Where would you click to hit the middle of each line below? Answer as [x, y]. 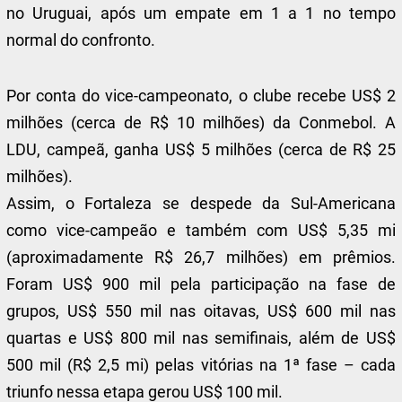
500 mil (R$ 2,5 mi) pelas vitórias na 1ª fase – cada [201, 365]
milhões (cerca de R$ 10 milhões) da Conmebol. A [201, 122]
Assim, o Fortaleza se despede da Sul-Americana [201, 203]
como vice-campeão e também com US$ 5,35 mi [201, 230]
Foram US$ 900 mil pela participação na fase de [201, 284]
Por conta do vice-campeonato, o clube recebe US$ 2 [201, 96]
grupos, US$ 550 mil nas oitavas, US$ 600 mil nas [201, 311]
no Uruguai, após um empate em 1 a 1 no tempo [201, 13]
